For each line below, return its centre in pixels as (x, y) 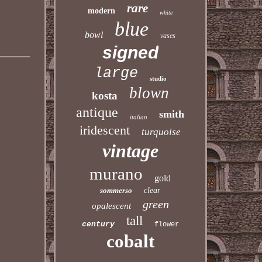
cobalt (130, 241)
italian (139, 117)
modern (102, 11)
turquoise (161, 132)
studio (158, 78)
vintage (130, 151)
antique (97, 112)
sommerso (116, 190)
